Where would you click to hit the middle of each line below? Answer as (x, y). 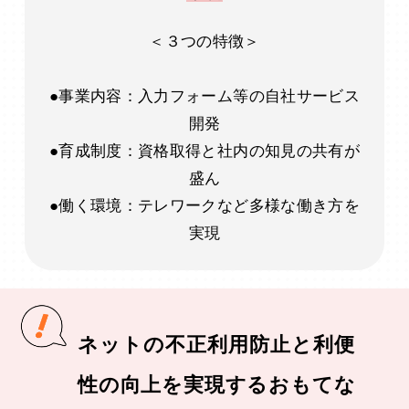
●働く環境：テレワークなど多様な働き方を (204, 206)
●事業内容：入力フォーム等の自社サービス (204, 97)
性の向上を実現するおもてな (216, 385)
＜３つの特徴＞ (204, 42)
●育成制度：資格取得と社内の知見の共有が (204, 152)
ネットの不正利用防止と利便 (216, 345)
